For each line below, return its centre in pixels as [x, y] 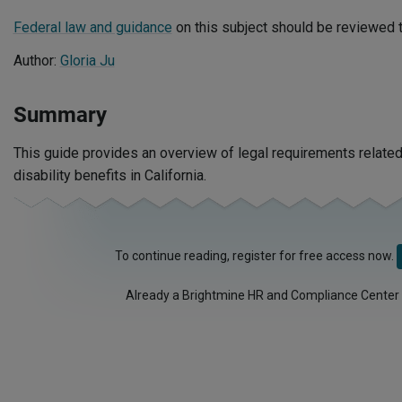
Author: [36, 61]
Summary [60, 115]
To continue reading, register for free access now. [256, 256]
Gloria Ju [87, 61]
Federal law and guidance [92, 27]
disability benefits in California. [109, 175]
